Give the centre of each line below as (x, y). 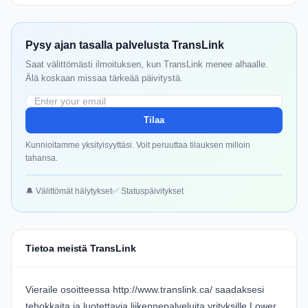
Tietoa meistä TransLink (81, 249)
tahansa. (42, 158)
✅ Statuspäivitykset (148, 191)
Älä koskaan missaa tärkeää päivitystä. (104, 78)
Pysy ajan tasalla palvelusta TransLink (125, 45)
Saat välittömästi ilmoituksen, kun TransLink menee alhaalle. (147, 65)
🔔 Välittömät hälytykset (69, 191)
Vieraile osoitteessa (69, 290)
